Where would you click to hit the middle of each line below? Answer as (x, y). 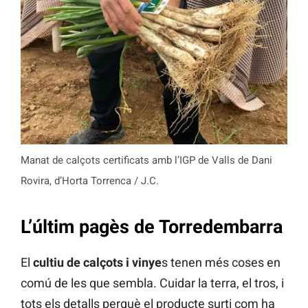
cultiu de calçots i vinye (97, 263)
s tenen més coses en (221, 263)
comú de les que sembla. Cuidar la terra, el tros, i (152, 283)
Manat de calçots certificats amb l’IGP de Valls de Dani (146, 160)
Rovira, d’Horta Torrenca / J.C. (90, 180)
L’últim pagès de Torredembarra (152, 227)
